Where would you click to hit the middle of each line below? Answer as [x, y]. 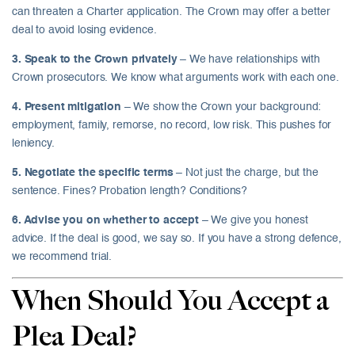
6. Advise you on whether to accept [105, 221]
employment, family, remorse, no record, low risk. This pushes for [172, 126]
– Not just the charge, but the [246, 173]
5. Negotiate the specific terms [93, 173]
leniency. [33, 144]
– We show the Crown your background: [221, 107]
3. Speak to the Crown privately [95, 60]
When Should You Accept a [170, 302]
